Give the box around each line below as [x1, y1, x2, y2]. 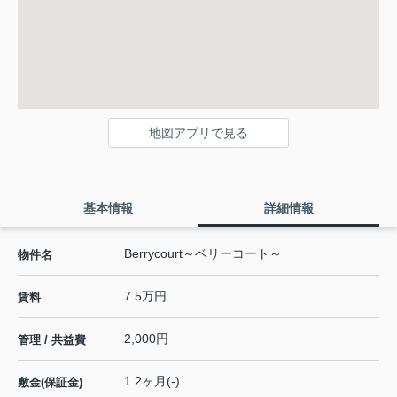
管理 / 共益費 [18, 332, 86, 346]
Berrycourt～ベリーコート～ [124, 245, 282, 261]
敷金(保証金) [18, 375, 82, 389]
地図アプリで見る [149, 125, 248, 140]
